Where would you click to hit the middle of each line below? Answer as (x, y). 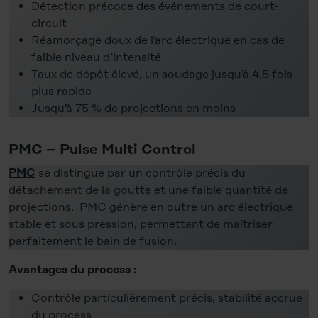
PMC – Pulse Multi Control (102, 149)
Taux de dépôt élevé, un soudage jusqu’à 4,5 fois (162, 74)
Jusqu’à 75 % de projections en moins (133, 108)
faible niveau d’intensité (96, 57)
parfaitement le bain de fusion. (93, 241)
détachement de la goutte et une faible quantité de (148, 190)
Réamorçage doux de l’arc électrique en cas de (158, 40)
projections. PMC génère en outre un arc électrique (151, 207)
